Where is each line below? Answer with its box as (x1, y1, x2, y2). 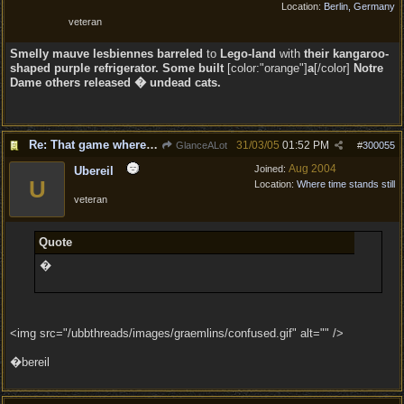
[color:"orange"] (224, 61, 308, 75)
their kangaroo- (304, 47, 389, 60)
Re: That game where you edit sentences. (146, 138, 158, 151)
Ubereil (74, 164, 114, 178)
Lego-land (220, 47, 276, 60)
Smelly (10, 47, 49, 60)
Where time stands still (297, 179, 395, 189)
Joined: (254, 163, 289, 174)
